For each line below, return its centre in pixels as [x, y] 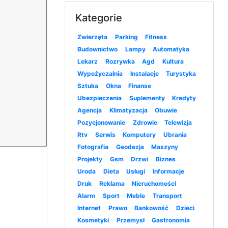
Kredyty [184, 98]
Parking [126, 37]
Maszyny [165, 147]
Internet [89, 208]
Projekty [90, 159]
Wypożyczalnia [100, 74]
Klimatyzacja [128, 110]
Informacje [169, 172]
